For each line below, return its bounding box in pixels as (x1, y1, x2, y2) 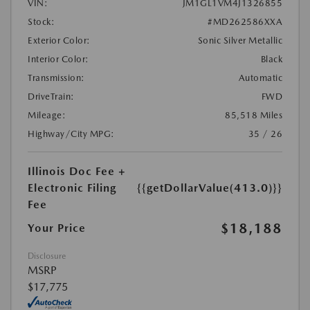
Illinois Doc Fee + (28, 164, 126, 178)
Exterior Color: (28, 35, 91, 46)
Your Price (28, 221, 86, 235)
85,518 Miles (225, 109, 282, 120)
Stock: (28, 16, 55, 27)
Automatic (238, 72, 282, 83)
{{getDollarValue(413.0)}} (137, 181, 282, 194)
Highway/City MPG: (28, 128, 115, 139)
